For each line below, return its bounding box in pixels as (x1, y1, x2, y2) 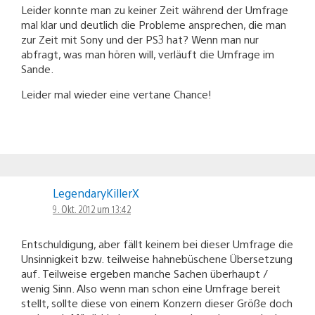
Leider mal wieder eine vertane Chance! (21, 86, 212, 101)
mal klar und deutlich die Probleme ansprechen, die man (21, 17, 286, 31)
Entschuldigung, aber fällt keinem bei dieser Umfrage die (21, 236, 293, 250)
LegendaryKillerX (53, 185, 139, 200)
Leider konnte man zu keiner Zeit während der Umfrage (21, 2, 288, 16)
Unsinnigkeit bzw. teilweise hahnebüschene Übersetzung (21, 251, 292, 265)
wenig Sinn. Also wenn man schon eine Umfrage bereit (21, 281, 281, 295)
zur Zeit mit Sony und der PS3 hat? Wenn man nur (21, 32, 259, 46)
